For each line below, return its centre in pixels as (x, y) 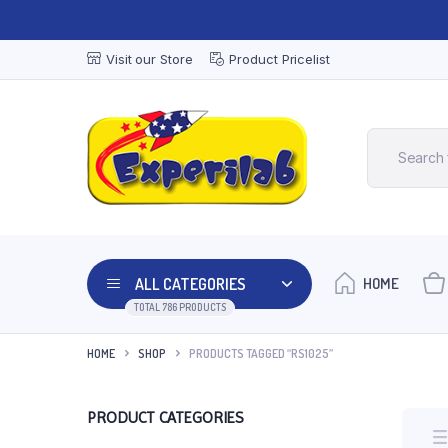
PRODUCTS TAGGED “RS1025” (261, 353)
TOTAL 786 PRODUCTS (180, 307)
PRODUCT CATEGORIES (165, 418)
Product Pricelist (279, 59)
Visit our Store (149, 59)
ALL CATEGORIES (190, 283)
